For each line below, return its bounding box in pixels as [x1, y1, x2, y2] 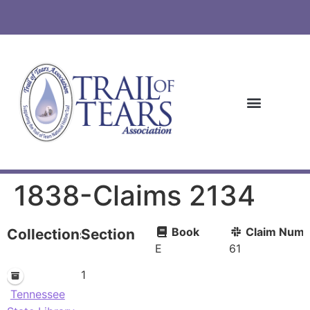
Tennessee [10, 286, 65, 301]
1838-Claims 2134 [14, 179, 255, 213]
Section [81, 226, 135, 244]
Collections [7, 226, 88, 244]
